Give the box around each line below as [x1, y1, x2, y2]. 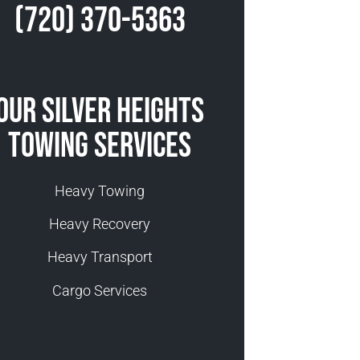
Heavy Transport [47, 248, 153, 266]
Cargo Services [52, 281, 147, 299]
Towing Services [8, 125, 191, 167]
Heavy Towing [55, 182, 145, 199]
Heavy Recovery [49, 215, 150, 232]
